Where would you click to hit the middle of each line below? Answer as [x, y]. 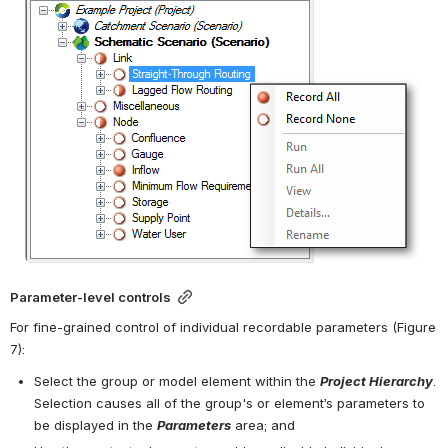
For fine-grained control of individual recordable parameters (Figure [223, 326]
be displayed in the [95, 424]
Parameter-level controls [90, 297]
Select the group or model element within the [177, 380]
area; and [263, 424]
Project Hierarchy [376, 380]
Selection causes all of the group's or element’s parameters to [229, 402]
